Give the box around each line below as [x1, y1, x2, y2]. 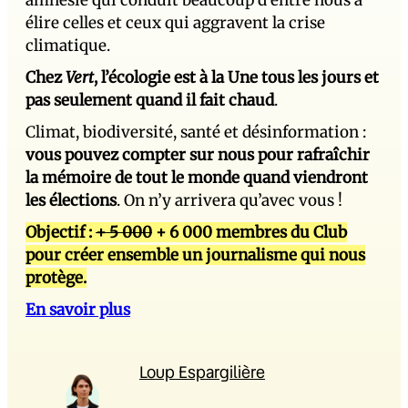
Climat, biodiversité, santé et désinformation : [25, 121, 366, 142]
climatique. [25, 35, 110, 56]
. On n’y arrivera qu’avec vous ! [117, 189, 342, 210]
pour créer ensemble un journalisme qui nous [25, 244, 365, 265]
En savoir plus [25, 299, 130, 320]
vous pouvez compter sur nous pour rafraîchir [25, 144, 370, 165]
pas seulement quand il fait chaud [25, 89, 274, 110]
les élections [25, 189, 117, 210]
